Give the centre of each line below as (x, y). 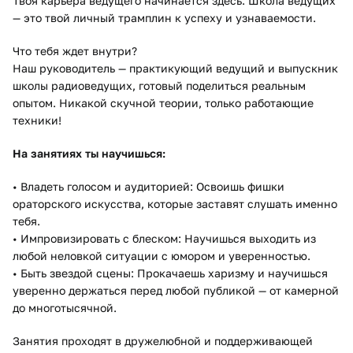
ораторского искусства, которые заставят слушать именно (175, 204)
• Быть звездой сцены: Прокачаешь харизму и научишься (170, 273)
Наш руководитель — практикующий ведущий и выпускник (175, 68)
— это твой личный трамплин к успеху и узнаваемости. (164, 18)
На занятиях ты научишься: (89, 153)
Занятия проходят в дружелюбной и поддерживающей (163, 341)
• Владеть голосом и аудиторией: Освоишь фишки (149, 186)
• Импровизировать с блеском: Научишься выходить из (164, 238)
